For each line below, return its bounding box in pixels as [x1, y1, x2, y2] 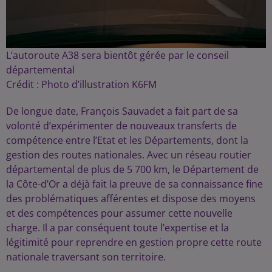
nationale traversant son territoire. [6, 250, 166, 263]
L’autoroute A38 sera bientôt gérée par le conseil [6, 48, 229, 62]
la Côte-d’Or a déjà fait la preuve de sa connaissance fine [6, 177, 263, 191]
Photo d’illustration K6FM [41, 77, 157, 91]
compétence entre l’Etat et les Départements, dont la [6, 133, 248, 147]
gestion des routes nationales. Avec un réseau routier [6, 148, 251, 161]
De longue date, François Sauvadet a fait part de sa [6, 104, 238, 118]
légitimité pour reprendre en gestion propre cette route [6, 235, 262, 249]
